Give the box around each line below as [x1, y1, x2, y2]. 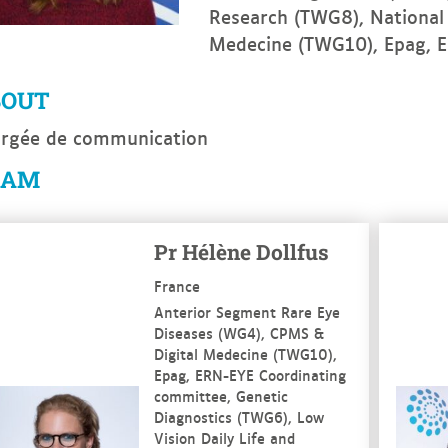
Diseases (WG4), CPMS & [153, 321, 324, 344]
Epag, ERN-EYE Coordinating [153, 363, 346, 386]
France [153, 274, 200, 297]
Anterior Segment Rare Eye [153, 300, 340, 323]
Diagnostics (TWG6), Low [153, 405, 324, 428]
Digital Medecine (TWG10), [153, 342, 337, 365]
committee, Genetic [153, 384, 288, 407]
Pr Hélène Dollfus [153, 238, 329, 266]
